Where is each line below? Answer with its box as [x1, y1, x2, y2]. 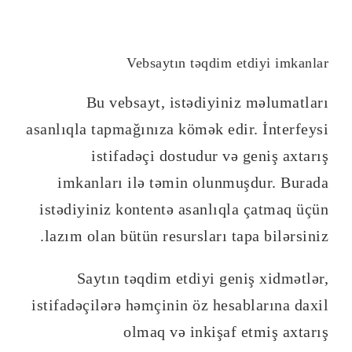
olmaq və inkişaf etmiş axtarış [123, 322, 328, 340]
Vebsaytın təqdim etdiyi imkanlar [126, 54, 328, 71]
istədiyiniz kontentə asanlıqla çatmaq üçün [39, 200, 328, 218]
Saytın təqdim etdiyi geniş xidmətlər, [76, 269, 328, 287]
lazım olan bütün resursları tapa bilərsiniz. [44, 226, 328, 244]
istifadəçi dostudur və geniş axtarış [91, 146, 328, 164]
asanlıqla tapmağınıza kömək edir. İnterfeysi [26, 119, 328, 137]
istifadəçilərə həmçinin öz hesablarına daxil [31, 295, 328, 313]
